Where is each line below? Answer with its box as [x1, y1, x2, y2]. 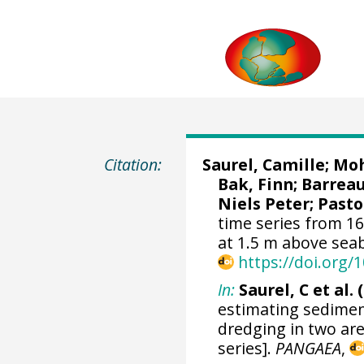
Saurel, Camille [201, 154, 325, 175]
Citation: [104, 154, 162, 175]
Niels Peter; [218, 193, 318, 214]
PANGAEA [275, 336, 342, 359]
